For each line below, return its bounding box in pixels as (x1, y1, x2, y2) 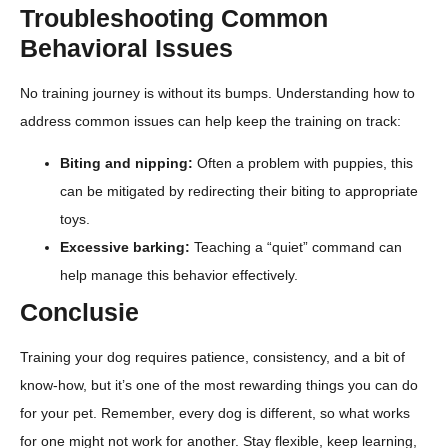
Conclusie (20, 298, 139, 327)
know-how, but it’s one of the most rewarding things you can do (20, 377, 418, 394)
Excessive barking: (60, 239, 190, 256)
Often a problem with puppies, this (193, 155, 413, 172)
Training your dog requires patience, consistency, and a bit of (20, 349, 405, 366)
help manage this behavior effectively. (60, 267, 298, 284)
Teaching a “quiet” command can (190, 239, 402, 256)
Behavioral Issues (20, 33, 233, 62)
